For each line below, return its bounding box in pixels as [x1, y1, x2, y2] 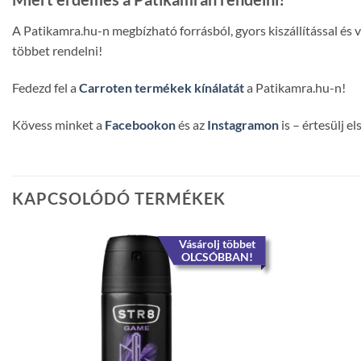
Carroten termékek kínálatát [79, 80, 244, 96]
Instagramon [207, 117, 279, 133]
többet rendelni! [12, 43, 102, 59]
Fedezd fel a [12, 80, 79, 96]
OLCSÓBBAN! [180, 249, 253, 263]
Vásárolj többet [178, 236, 255, 251]
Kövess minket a [12, 117, 105, 133]
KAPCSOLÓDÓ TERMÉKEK [12, 188, 226, 208]
